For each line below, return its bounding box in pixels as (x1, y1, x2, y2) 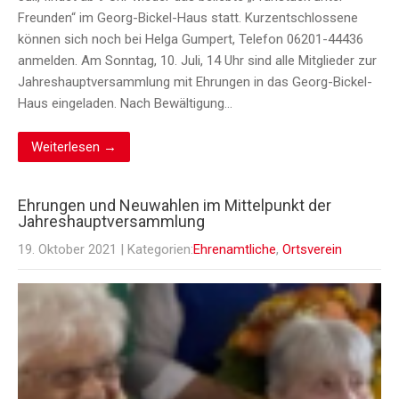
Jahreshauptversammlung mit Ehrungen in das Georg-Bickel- (18, 74, 372, 91)
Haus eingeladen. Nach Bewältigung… (18, 95, 232, 112)
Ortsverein (282, 241, 342, 258)
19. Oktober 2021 (18, 241, 117, 258)
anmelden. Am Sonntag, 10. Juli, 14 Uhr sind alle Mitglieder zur (18, 53, 377, 69)
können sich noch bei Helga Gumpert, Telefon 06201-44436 (18, 31, 363, 48)
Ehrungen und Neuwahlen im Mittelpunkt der (18, 196, 331, 216)
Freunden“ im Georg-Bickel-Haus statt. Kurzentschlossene (18, 10, 358, 27)
